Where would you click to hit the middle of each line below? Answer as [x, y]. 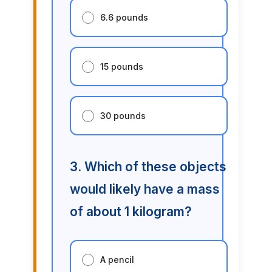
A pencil [117, 260]
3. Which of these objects [148, 167]
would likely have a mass [144, 189]
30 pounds [123, 116]
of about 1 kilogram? [131, 212]
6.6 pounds [124, 18]
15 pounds [121, 67]
